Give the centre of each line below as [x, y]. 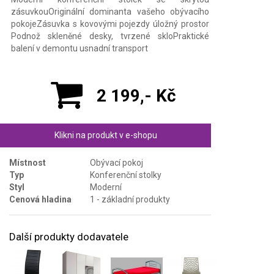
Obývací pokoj [117, 162]
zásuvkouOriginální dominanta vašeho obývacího [110, 11]
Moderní [106, 187]
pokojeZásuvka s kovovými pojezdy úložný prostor [110, 24]
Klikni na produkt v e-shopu [106, 135]
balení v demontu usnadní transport [80, 48]
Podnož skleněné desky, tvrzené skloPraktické [110, 36]
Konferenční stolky [126, 175]
